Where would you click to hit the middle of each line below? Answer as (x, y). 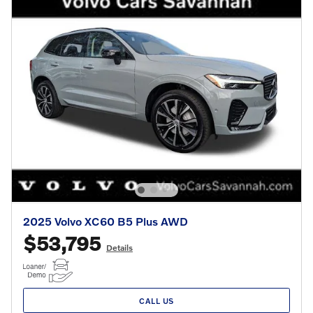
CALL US (156, 300)
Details (119, 248)
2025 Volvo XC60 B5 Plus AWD (105, 221)
